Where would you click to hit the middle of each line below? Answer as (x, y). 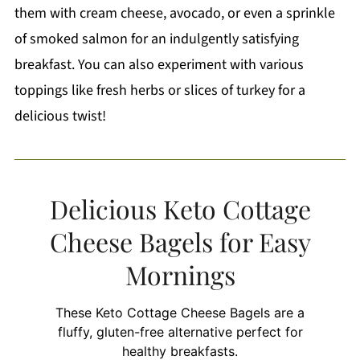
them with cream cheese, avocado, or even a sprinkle (174, 13)
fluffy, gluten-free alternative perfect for (180, 331)
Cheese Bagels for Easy (180, 241)
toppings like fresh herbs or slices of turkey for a (160, 90)
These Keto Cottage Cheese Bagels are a (180, 312)
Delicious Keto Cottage (180, 208)
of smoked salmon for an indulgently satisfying (156, 39)
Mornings (180, 274)
